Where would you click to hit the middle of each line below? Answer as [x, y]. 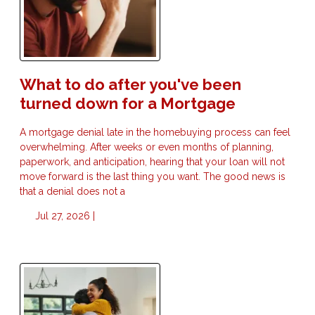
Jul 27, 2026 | [63, 216]
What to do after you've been [130, 84]
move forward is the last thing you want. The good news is [153, 176]
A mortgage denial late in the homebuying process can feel [155, 132]
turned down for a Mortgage [128, 103]
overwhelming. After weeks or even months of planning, [147, 147]
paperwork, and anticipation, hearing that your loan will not [152, 161]
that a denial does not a [72, 191]
